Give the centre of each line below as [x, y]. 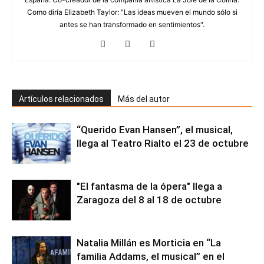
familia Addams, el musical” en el [151, 256]
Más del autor [144, 99]
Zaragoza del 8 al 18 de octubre [149, 199]
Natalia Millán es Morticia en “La [149, 242]
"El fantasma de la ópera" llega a [149, 186]
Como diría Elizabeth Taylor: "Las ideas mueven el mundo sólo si [132, 12]
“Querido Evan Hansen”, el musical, [155, 129]
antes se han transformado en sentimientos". [132, 24]
